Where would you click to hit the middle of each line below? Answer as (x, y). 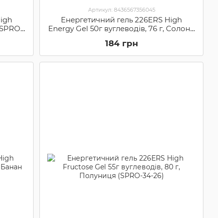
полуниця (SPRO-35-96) (121, 37)
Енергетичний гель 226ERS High (122, 19)
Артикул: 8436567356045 (121, 9)
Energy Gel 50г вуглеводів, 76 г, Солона (122, 28)
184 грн (121, 43)
